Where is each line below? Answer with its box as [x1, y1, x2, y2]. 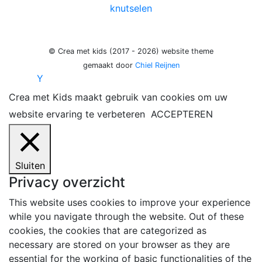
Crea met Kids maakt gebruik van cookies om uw [9, 91, 227, 103]
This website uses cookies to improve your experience [9, 196, 250, 208]
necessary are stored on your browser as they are [9, 239, 230, 250]
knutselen [110, 2, 152, 14]
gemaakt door [82, 61, 135, 70]
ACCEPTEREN [151, 108, 213, 120]
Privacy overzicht [9, 174, 125, 191]
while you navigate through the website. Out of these [9, 211, 244, 222]
